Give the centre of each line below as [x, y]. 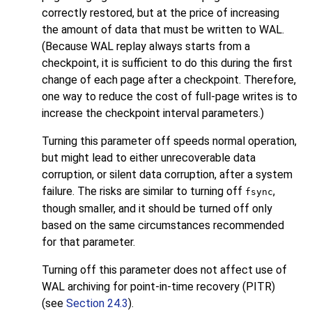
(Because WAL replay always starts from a [146, 47]
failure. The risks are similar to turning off [143, 192]
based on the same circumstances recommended [163, 226]
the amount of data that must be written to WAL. [163, 30]
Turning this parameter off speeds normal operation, [169, 141]
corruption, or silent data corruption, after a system [167, 175]
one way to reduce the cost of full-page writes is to [170, 97]
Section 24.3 [97, 304]
